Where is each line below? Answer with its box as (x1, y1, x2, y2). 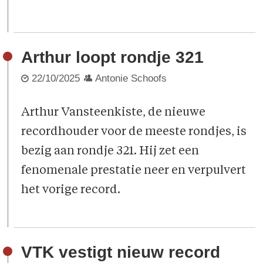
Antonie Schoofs (95, 72, 167, 84)
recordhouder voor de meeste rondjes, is (21, 126, 247, 138)
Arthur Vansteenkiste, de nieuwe (21, 106, 206, 119)
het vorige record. (21, 184, 121, 196)
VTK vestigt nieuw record (21, 243, 221, 262)
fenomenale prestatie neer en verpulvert (21, 164, 247, 177)
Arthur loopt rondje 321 (21, 48, 204, 67)
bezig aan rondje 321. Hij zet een (21, 145, 200, 157)
